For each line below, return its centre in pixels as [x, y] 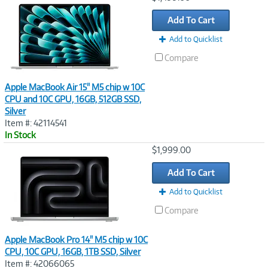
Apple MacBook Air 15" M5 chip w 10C [75, 87]
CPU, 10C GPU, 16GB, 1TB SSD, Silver [73, 252]
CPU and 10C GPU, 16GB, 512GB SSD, [73, 99]
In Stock [20, 135]
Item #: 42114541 [36, 123]
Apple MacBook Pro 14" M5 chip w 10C [76, 240]
